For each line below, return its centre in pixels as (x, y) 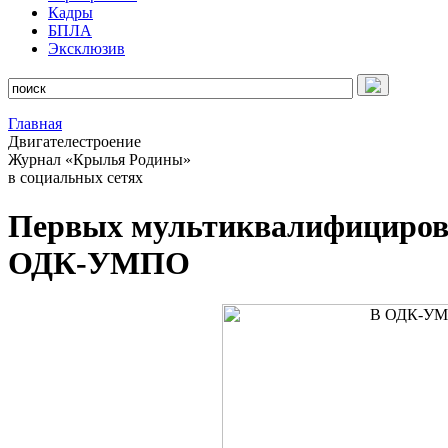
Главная (35, 123)
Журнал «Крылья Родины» (99, 159)
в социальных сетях (75, 177)
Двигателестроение (74, 141)
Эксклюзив (86, 48)
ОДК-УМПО (99, 263)
